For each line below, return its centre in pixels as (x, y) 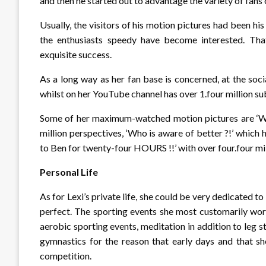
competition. (66, 256)
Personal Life (69, 172)
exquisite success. (76, 55)
